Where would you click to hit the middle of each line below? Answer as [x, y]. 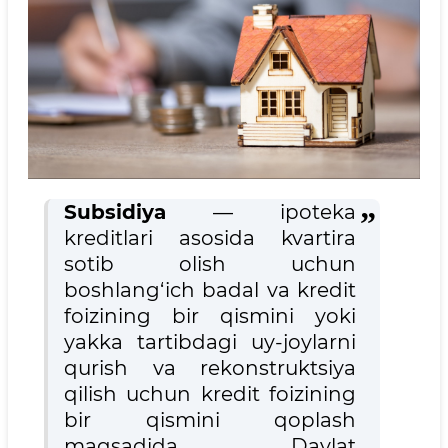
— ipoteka [261, 212]
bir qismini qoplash [210, 420]
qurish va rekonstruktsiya [210, 368]
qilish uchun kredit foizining [210, 394]
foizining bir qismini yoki [210, 316]
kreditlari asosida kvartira [210, 238]
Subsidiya [115, 212]
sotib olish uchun [210, 264]
